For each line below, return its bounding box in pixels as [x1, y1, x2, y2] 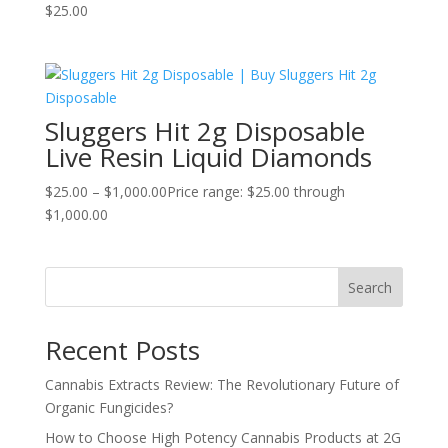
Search [348, 278, 393, 298]
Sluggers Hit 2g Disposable [44, 113, 365, 150]
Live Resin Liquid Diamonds [44, 139, 372, 176]
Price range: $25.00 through [166, 182, 345, 202]
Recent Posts [44, 332, 200, 369]
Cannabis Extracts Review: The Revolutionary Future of [44, 375, 399, 395]
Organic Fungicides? [44, 398, 173, 418]
